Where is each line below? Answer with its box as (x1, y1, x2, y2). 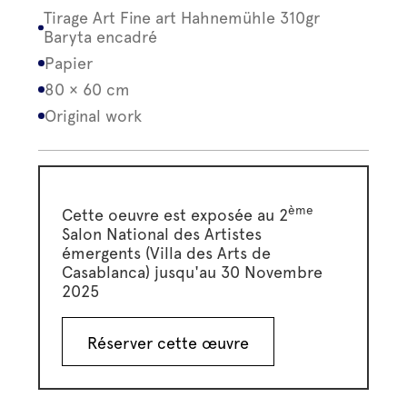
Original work (45, 106, 143, 125)
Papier (45, 54, 94, 73)
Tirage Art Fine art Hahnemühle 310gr (43, 8, 320, 27)
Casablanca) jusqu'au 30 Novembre (62, 263, 323, 282)
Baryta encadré (43, 27, 157, 46)
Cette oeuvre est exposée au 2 (62, 205, 289, 224)
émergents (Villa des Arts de (62, 243, 272, 263)
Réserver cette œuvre (87, 333, 250, 352)
